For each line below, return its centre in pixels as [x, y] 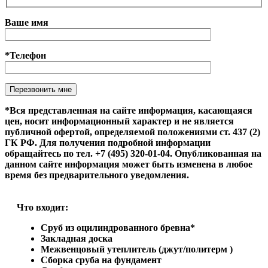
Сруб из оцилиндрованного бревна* [118, 227]
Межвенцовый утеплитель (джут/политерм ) [137, 249]
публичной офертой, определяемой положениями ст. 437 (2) [133, 132]
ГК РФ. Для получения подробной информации [108, 142]
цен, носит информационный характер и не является [119, 121]
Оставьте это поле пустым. [62, 88]
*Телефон [25, 55]
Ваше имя [27, 22]
